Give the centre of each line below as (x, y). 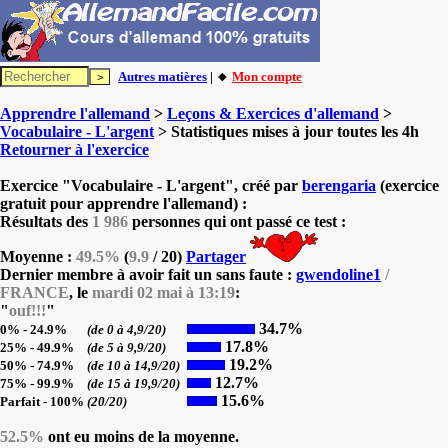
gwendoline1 (338, 274)
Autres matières (162, 76)
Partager (216, 256)
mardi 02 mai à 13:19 (163, 292)
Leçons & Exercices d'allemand (273, 113)
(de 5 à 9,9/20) (128, 347)
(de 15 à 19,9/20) (135, 383)
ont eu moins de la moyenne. (141, 436)
